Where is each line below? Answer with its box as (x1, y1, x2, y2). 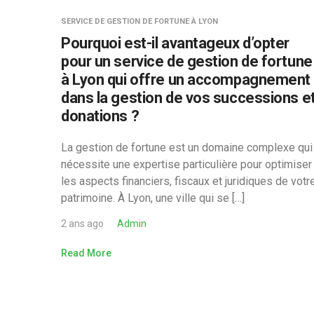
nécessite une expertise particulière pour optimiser (61, 158, 312, 171)
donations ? (61, 107, 139, 125)
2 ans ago (61, 218, 104, 229)
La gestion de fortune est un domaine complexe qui (61, 141, 313, 154)
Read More (61, 247, 111, 259)
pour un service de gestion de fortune (61, 53, 313, 70)
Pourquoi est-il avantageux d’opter (61, 34, 290, 52)
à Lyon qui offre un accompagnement (61, 71, 311, 88)
